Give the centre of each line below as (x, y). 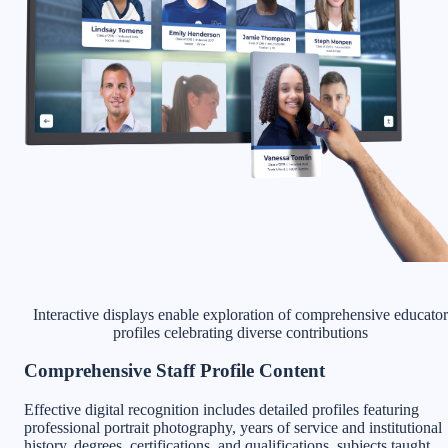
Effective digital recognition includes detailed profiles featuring (221, 410)
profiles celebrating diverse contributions (240, 332)
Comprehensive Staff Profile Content (174, 371)
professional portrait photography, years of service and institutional (233, 428)
